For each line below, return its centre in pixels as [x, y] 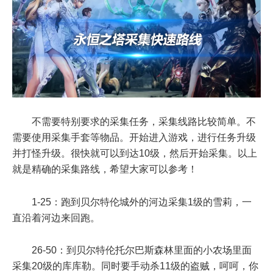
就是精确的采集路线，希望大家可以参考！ [105, 169]
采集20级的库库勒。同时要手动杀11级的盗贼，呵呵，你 [135, 266]
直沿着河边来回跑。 [56, 218]
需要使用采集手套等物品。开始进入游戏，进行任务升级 [134, 138]
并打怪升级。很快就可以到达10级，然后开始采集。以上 [135, 154]
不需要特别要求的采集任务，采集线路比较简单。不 [144, 122]
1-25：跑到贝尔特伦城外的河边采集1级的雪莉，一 [142, 202]
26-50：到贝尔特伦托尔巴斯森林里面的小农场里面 [142, 250]
